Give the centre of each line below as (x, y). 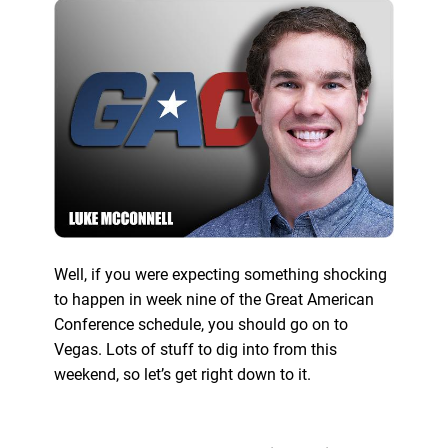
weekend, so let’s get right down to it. (184, 374)
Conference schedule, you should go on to (200, 324)
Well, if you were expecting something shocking (220, 274)
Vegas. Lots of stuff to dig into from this (195, 349)
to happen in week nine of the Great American (213, 299)
